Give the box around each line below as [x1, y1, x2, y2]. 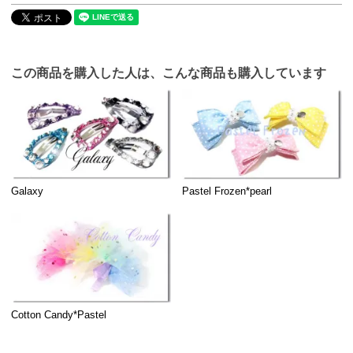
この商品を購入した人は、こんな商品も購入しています [11, 65, 326, 80]
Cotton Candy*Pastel [11, 308, 107, 321]
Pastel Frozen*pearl [182, 184, 273, 197]
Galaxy [11, 184, 44, 197]
